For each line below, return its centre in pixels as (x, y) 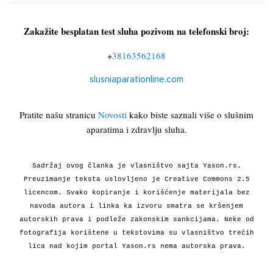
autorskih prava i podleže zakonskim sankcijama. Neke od (136, 220)
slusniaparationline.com (136, 80)
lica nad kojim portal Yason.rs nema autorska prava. (136, 246)
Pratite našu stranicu (59, 115)
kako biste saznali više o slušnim (190, 115)
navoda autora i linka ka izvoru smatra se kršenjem (136, 206)
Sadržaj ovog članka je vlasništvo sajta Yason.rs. (136, 166)
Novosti (112, 115)
